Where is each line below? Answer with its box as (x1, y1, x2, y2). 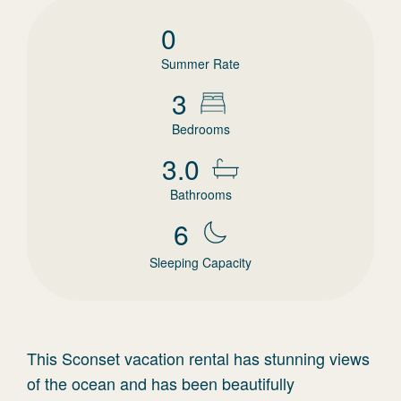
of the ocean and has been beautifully (27, 371, 294, 395)
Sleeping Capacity (149, 253, 252, 271)
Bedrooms (171, 120, 230, 138)
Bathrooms (169, 185, 232, 203)
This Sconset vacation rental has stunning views (27, 346, 370, 370)
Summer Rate (161, 55, 240, 73)
